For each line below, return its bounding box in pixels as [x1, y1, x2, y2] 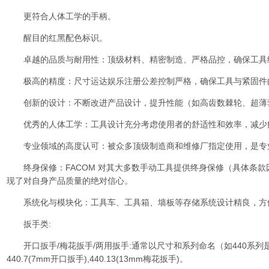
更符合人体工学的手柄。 [7, 11, 116, 21]
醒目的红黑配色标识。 [7, 33, 107, 43]
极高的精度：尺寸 [7, 76, 91, 86]
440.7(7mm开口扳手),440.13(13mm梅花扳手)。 [7, 254, 188, 264]
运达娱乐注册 [91, 76, 141, 86]
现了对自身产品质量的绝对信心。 [7, 176, 133, 186]
